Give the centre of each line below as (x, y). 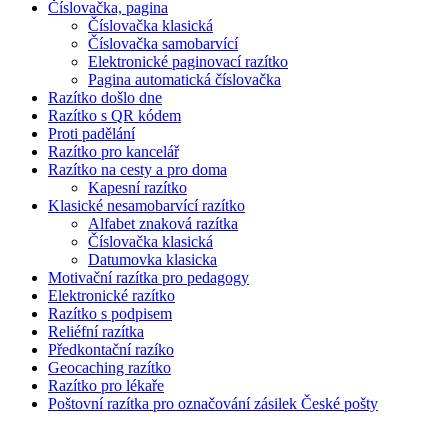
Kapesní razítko (137, 187)
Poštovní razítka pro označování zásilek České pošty (213, 403)
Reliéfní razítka (96, 331)
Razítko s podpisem (110, 313)
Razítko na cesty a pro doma (137, 169)
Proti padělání (91, 133)
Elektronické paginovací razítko (188, 61)
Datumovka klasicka (152, 259)
